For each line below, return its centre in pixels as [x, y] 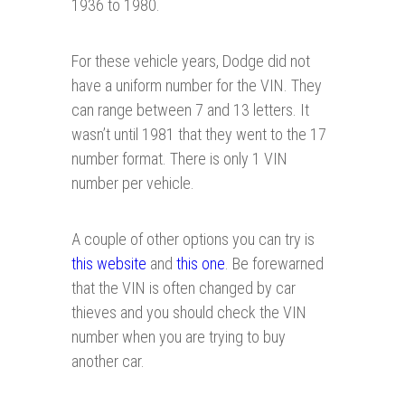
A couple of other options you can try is [193, 240]
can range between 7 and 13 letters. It [190, 110]
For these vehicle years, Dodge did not [191, 61]
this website [109, 264]
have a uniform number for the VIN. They [197, 86]
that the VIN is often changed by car [184, 288]
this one [201, 264]
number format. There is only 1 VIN [179, 159]
